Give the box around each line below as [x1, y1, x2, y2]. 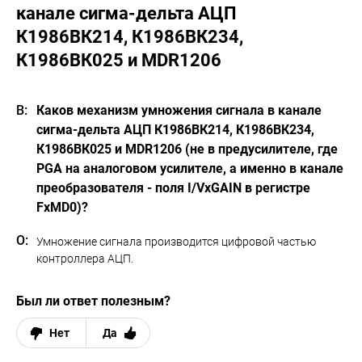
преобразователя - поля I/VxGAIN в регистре [36, 180, 310, 196]
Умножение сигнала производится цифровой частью [36, 235, 316, 248]
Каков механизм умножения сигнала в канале [36, 103, 322, 118]
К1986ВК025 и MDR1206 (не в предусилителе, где [36, 141, 338, 157]
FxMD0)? [36, 200, 88, 215]
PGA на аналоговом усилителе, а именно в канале [36, 161, 343, 176]
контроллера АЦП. [36, 252, 133, 265]
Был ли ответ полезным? [16, 293, 170, 309]
